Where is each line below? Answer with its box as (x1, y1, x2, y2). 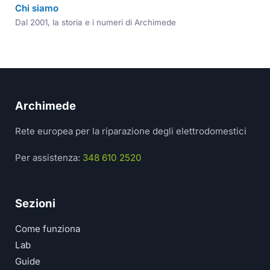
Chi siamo (15, 2, 59, 14)
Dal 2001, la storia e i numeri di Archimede (15, 17, 177, 27)
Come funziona (15, 222, 81, 234)
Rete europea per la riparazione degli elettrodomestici (15, 125, 247, 137)
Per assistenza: (15, 151, 83, 163)
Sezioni (15, 196, 56, 210)
